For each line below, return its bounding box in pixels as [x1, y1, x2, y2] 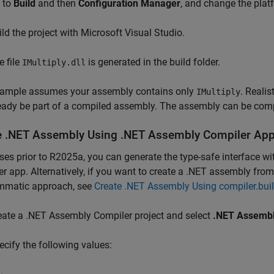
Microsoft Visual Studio [81, 27, 182, 39]
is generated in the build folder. [86, 56, 220, 68]
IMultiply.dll [22, 57, 86, 67]
